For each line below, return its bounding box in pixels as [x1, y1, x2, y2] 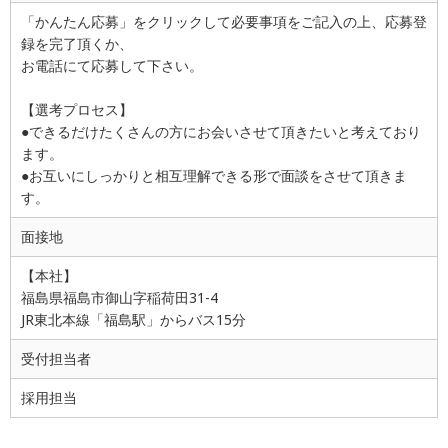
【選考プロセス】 [21, 100, 133, 120]
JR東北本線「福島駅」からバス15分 [21, 310, 246, 330]
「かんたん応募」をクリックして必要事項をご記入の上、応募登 [21, 12, 427, 32]
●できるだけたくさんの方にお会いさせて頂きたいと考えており [21, 122, 421, 142]
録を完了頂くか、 [21, 34, 133, 54]
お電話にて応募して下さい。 [21, 56, 203, 76]
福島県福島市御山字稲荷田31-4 [21, 288, 218, 308]
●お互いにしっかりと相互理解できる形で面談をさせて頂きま [21, 166, 407, 186]
